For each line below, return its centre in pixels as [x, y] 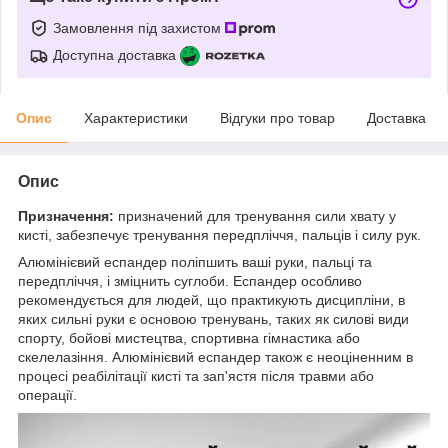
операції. [47, 394]
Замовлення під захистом [139, 27]
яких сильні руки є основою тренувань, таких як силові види [213, 318]
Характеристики [136, 117]
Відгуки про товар [277, 117]
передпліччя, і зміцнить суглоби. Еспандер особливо [190, 280]
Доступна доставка [114, 54]
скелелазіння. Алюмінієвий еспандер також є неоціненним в [215, 356]
